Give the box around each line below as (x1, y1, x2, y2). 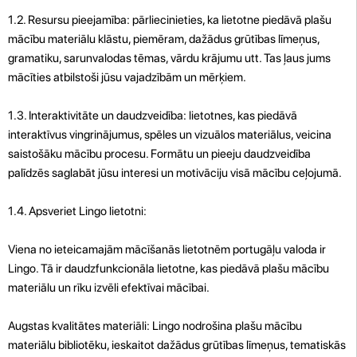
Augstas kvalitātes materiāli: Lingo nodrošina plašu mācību (8, 318, 302, 333)
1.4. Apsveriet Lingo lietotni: (8, 203, 147, 218)
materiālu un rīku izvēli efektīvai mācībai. (8, 280, 210, 295)
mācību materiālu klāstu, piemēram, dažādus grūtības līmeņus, (8, 31, 320, 46)
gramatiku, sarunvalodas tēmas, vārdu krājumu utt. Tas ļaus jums (8, 50, 331, 65)
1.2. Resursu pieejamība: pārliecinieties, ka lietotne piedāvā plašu (8, 12, 331, 27)
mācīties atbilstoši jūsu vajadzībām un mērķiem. (8, 69, 246, 84)
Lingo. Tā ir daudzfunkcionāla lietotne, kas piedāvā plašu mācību (8, 261, 329, 276)
